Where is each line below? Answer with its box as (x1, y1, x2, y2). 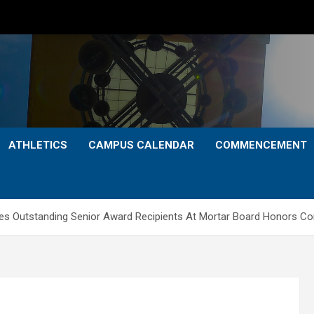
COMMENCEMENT (215, 139, 307, 151)
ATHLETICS (8, 139, 67, 151)
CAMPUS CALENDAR (88, 139, 194, 151)
